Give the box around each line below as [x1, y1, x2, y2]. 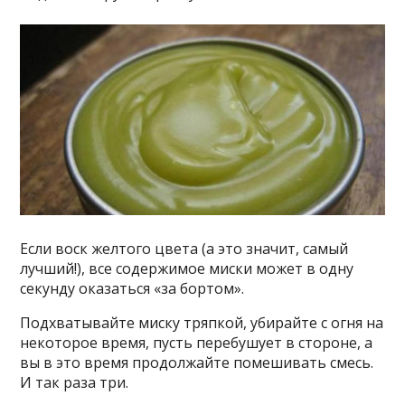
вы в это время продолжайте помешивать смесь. [20, 353, 374, 373]
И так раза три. [20, 372, 129, 393]
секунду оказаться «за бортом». [20, 278, 245, 299]
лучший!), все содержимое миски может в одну [20, 259, 354, 279]
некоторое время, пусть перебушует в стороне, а [20, 333, 373, 353]
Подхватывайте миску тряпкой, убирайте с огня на [20, 313, 384, 334]
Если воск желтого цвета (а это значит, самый [20, 239, 349, 259]
